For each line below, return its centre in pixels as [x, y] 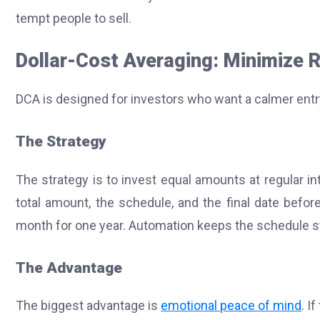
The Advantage [69, 267]
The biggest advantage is [89, 305]
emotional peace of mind [231, 305]
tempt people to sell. [74, 19]
